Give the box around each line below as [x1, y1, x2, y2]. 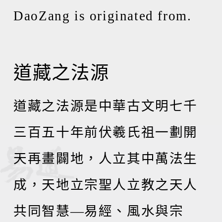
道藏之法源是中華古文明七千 [13, 99, 198, 113]
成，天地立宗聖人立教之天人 [13, 177, 198, 192]
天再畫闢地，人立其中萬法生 [13, 151, 198, 166]
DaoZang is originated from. [13, 8, 192, 23]
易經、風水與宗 [84, 204, 184, 219]
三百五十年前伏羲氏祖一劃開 [13, 125, 198, 140]
